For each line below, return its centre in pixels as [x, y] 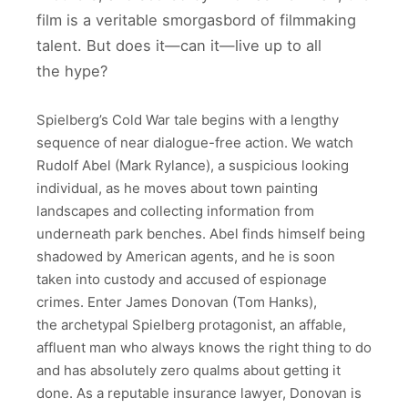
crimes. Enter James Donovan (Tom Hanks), [177, 301]
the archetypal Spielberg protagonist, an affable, [191, 324]
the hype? [72, 71]
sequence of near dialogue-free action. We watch [195, 142]
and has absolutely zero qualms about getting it [189, 370]
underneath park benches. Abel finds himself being [201, 233]
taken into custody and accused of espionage [182, 279]
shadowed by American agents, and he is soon [186, 256]
